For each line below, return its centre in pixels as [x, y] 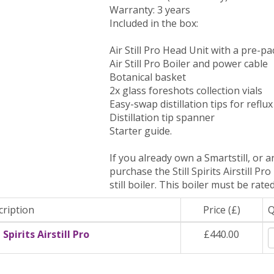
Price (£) [221, 210]
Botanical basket [148, 77]
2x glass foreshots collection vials [186, 91]
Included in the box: [154, 23]
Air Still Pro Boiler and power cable [189, 64]
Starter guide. [141, 131]
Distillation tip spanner [162, 117]
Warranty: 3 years [150, 10]
